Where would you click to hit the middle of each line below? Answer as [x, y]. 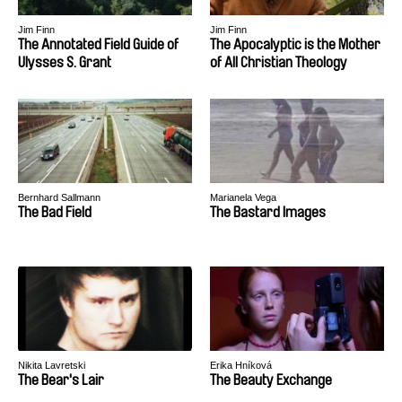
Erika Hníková [241, 365]
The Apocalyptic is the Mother [295, 44]
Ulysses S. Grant [65, 62]
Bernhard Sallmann [59, 197]
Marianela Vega [243, 197]
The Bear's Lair [61, 380]
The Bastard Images [268, 212]
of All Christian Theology [279, 62]
